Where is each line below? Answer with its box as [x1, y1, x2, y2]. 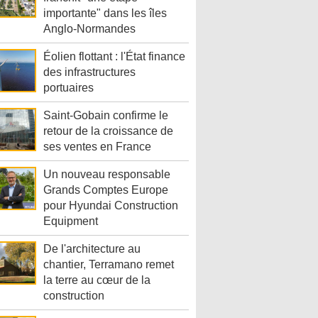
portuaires [43, 82, 94, 94]
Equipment [43, 215, 98, 228]
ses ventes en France [43, 141, 151, 153]
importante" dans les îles [43, 7, 167, 20]
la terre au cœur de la [43, 274, 150, 287]
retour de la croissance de [43, 125, 173, 138]
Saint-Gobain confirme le [43, 109, 168, 122]
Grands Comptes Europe [43, 184, 168, 197]
